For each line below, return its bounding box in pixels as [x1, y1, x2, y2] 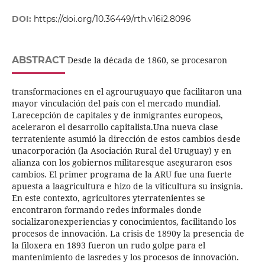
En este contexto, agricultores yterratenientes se [11, 192, 205, 204]
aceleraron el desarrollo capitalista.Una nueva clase [11, 121, 218, 133]
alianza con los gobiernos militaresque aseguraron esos [11, 157, 232, 169]
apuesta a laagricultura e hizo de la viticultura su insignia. [11, 180, 243, 192]
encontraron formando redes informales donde [11, 204, 202, 216]
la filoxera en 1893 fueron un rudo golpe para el [11, 240, 205, 251]
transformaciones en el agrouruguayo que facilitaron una [11, 86, 242, 98]
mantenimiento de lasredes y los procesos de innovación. [11, 251, 239, 263]
